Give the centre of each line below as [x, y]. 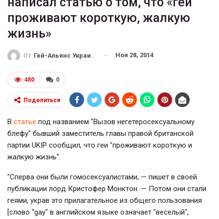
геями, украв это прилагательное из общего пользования [105, 200]
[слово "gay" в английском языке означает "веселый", [98, 212]
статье [25, 121]
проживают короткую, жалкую [99, 18]
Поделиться [42, 100]
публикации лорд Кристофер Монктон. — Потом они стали [107, 188]
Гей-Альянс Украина [62, 55]
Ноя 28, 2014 [134, 55]
